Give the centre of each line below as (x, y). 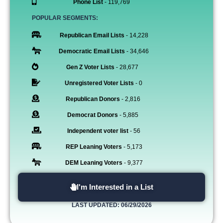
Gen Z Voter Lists (90, 67)
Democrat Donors (93, 115)
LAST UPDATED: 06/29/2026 (111, 205)
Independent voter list (98, 131)
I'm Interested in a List (115, 187)
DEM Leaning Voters (94, 163)
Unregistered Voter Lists (99, 83)
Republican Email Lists (92, 35)
